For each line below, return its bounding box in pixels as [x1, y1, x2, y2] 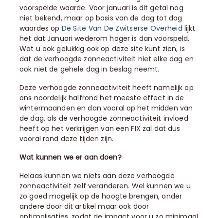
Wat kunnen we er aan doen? [19, 152, 122, 162]
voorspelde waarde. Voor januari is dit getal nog [19, 3, 183, 13]
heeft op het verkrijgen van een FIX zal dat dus [19, 124, 181, 133]
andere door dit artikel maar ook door [19, 201, 149, 211]
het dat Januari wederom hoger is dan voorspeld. [19, 34, 190, 43]
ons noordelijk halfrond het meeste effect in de [19, 93, 184, 103]
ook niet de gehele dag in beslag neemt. [19, 64, 160, 74]
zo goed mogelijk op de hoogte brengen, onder [19, 191, 182, 201]
